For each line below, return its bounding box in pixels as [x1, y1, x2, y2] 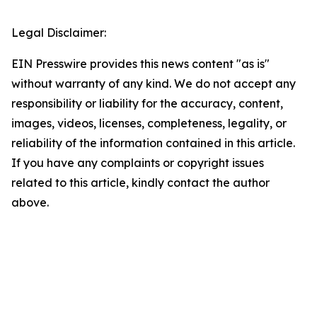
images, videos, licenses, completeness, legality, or [11, 116, 287, 130]
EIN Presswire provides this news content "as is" [11, 57, 270, 71]
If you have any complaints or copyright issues [11, 156, 264, 170]
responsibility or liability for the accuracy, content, [11, 96, 283, 110]
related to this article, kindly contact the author [11, 175, 270, 190]
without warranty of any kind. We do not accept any [11, 76, 296, 91]
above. [11, 195, 49, 209]
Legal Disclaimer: [11, 25, 106, 40]
